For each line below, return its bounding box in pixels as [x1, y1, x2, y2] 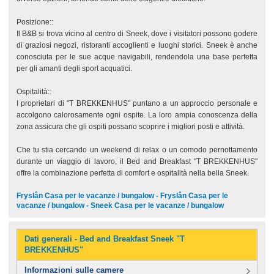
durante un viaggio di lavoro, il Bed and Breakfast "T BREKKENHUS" [16, 157, 258, 166]
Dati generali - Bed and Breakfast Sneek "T [24, 234, 185, 244]
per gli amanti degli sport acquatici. [16, 64, 132, 73]
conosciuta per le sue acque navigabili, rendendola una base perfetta [16, 53, 258, 61]
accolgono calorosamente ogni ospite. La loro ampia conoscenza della [16, 111, 258, 119]
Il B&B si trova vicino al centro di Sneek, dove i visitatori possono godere [16, 29, 258, 38]
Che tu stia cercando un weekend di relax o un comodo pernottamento [16, 146, 258, 154]
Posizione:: [16, 18, 53, 26]
